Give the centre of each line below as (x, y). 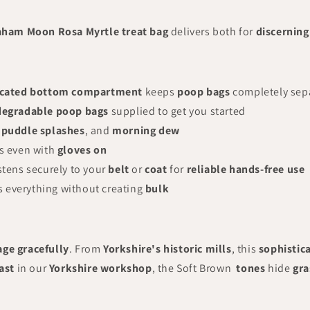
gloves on (82, 150)
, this (245, 249)
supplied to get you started (177, 111)
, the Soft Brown (193, 268)
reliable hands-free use (246, 169)
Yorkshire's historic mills (167, 249)
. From (86, 249)
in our (32, 268)
